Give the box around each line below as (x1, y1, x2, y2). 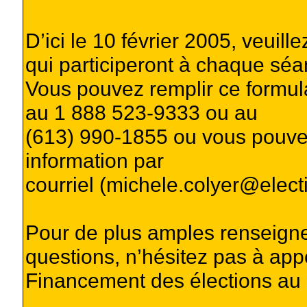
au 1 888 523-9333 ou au (25, 100, 258, 124)
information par (25, 148, 164, 172)
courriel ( (25, 172, 106, 196)
